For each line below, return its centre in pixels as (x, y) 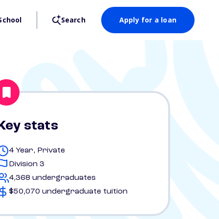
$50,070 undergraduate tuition (68, 192)
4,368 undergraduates (52, 178)
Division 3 (27, 164)
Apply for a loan (148, 20)
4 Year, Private (37, 151)
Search (73, 20)
